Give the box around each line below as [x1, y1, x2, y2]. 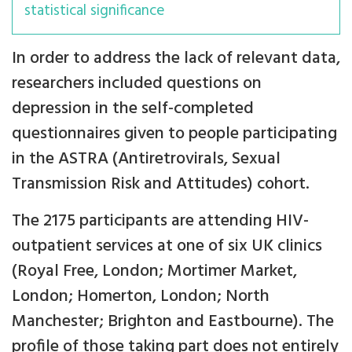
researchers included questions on [12, 70, 262, 97]
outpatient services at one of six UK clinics [12, 233, 322, 260]
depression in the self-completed [12, 95, 254, 123]
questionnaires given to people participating [12, 120, 337, 148]
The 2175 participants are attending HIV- [12, 207, 309, 235]
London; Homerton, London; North [12, 283, 269, 310]
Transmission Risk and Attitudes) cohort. [12, 170, 310, 198]
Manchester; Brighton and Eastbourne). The [12, 308, 334, 335]
